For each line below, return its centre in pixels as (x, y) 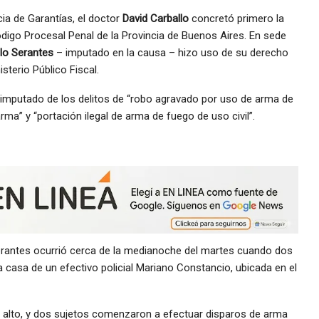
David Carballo (156, 18)
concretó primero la (236, 18)
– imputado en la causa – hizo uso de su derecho (171, 52)
